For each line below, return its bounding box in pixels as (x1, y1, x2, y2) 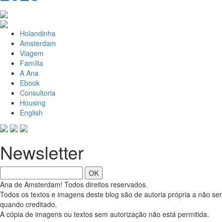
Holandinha (20, 28, 55, 38)
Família (20, 57, 43, 68)
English (20, 107, 43, 117)
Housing (20, 97, 46, 108)
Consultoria (20, 87, 55, 98)
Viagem (20, 48, 44, 58)
